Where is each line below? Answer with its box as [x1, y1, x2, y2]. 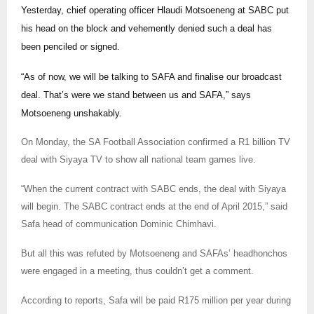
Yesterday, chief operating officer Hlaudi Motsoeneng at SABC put [21, 4, 289, 15]
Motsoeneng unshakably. [21, 107, 122, 118]
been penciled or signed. [21, 41, 120, 52]
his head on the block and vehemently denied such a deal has [21, 22, 272, 34]
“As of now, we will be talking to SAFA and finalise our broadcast [21, 71, 282, 82]
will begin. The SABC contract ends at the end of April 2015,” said [21, 200, 287, 212]
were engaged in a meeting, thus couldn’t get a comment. [21, 265, 254, 276]
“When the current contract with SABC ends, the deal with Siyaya [21, 183, 286, 194]
